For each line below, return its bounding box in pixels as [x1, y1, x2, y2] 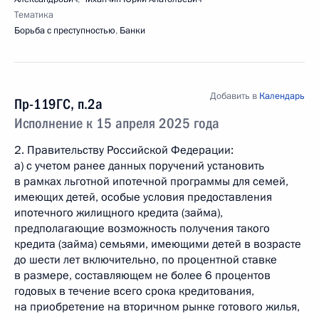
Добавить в [210, 90, 259, 103]
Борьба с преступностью [14, 24, 115, 37]
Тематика [14, 9, 53, 21]
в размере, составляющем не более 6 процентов [14, 268, 271, 283]
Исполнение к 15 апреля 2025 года [14, 115, 219, 132]
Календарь [259, 90, 305, 103]
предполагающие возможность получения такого [14, 221, 270, 236]
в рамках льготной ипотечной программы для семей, [14, 174, 288, 189]
